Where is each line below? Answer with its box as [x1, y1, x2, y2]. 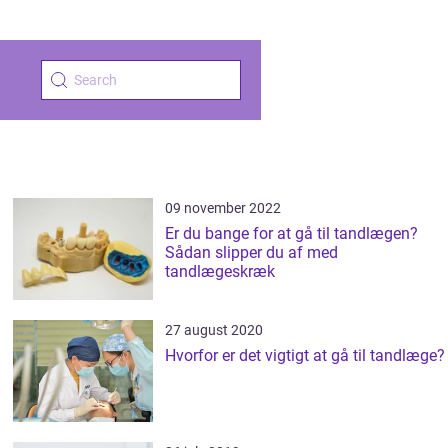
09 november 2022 [165, 200, 282, 216]
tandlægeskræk [165, 262, 276, 281]
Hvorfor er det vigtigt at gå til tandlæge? [165, 346, 446, 365]
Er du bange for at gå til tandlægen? [165, 224, 419, 243]
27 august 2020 [165, 322, 264, 338]
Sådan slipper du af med [165, 243, 339, 262]
